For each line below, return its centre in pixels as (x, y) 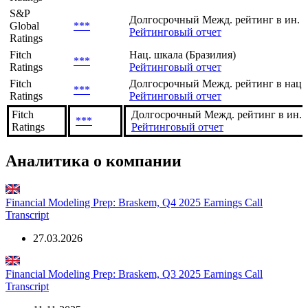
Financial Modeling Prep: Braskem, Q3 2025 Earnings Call (134, 274)
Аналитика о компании (93, 161)
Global (24, 25)
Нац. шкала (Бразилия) (183, 54)
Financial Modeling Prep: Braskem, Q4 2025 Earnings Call (134, 202)
